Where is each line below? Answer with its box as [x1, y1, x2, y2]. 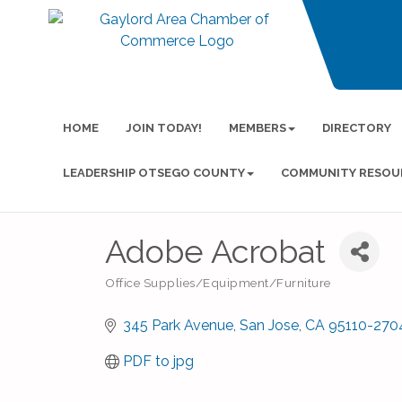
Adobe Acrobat [105, 232, 326, 270]
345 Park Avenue [123, 317, 233, 334]
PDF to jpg [123, 353, 194, 370]
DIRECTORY [321, 121, 391, 135]
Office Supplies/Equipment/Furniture [105, 275, 331, 290]
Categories [104, 285, 167, 300]
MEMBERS [228, 121, 286, 135]
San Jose [240, 317, 299, 334]
